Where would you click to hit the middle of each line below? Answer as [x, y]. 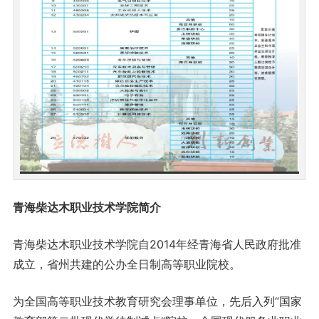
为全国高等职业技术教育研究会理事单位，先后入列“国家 [157, 301]
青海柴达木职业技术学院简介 [87, 207]
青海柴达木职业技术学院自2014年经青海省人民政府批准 [157, 244]
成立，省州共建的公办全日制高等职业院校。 [126, 264]
